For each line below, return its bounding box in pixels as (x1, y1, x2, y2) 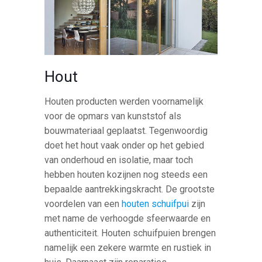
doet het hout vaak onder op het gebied (44, 140, 205, 151)
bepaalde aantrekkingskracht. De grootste (44, 184, 215, 195)
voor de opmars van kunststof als (44, 111, 182, 122)
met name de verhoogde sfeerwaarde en (44, 213, 211, 225)
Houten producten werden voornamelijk (44, 96, 204, 108)
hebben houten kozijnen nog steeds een (44, 169, 208, 181)
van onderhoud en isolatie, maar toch (44, 154, 194, 166)
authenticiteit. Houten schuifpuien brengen (44, 227, 216, 239)
